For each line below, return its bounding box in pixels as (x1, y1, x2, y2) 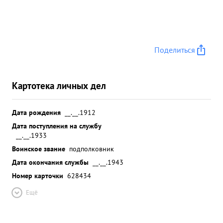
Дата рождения (12, 108, 61, 117)
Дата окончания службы (12, 157, 89, 167)
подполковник (69, 144, 114, 153)
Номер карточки (12, 171, 63, 180)
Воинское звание (12, 144, 65, 153)
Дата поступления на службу (12, 121, 102, 130)
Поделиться (154, 45, 195, 55)
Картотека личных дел (12, 79, 106, 92)
